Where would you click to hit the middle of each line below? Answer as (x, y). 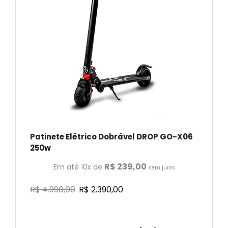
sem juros (162, 167)
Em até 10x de (79, 167)
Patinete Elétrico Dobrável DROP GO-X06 (111, 136)
